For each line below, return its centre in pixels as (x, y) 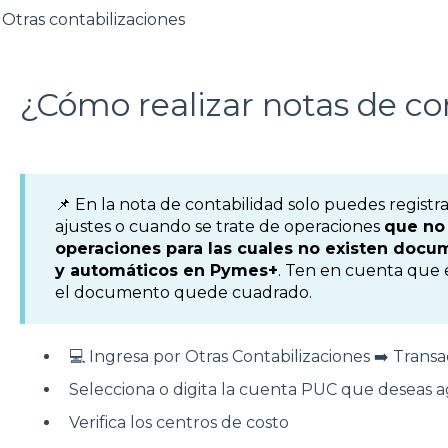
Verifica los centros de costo (180, 423)
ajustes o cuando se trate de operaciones (219, 226)
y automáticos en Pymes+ (166, 270)
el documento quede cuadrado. (183, 292)
